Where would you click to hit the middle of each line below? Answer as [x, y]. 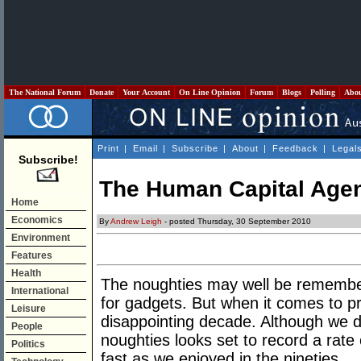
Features [32, 255]
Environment [41, 238]
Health [26, 273]
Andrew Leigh [136, 222]
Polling [323, 92]
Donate [102, 92]
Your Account [146, 92]
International [40, 291]
